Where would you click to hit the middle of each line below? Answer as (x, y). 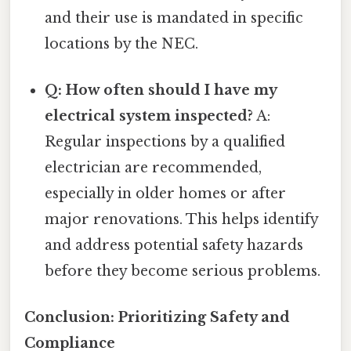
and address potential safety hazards (174, 246)
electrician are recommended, (154, 168)
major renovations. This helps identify (182, 220)
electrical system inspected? (149, 116)
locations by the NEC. (122, 43)
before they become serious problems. (183, 271)
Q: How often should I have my (161, 90)
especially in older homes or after (166, 194)
